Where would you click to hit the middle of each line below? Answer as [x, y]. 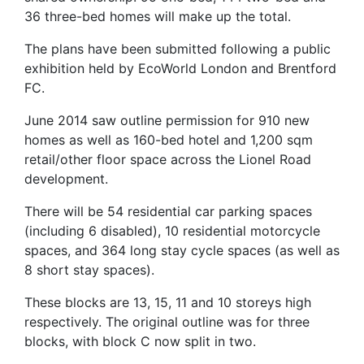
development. [66, 178]
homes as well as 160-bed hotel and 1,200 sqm [169, 139]
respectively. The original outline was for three [167, 321]
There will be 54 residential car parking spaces [168, 211]
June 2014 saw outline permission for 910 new [167, 120]
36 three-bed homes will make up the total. [158, 16]
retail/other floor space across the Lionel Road [168, 159]
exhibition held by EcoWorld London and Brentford [180, 68]
